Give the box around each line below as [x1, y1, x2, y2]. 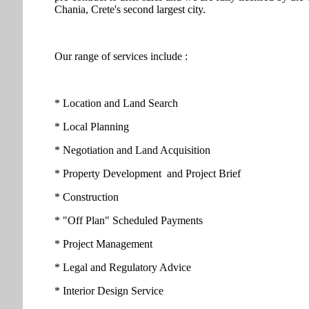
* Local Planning [54, 121, 129, 133]
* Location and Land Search [54, 97, 178, 110]
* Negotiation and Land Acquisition [54, 144, 210, 157]
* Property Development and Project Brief [54, 168, 241, 180]
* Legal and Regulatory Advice [54, 261, 191, 274]
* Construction [54, 191, 119, 203]
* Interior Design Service [54, 285, 163, 297]
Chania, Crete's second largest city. [54, 3, 206, 16]
